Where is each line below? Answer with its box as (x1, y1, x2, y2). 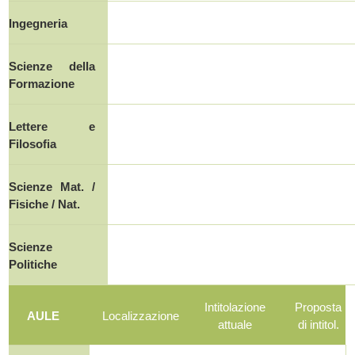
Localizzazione (102, 309, 180, 323)
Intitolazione (204, 300, 266, 314)
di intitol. (297, 318, 339, 331)
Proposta (295, 300, 342, 314)
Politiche (9, 258, 58, 271)
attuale (218, 318, 253, 331)
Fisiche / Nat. (9, 197, 81, 211)
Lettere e (9, 120, 96, 133)
